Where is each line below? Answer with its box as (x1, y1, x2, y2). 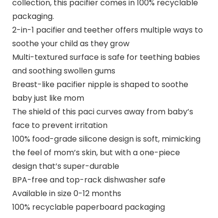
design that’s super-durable (12, 160, 119, 172)
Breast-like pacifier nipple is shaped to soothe (12, 78, 188, 90)
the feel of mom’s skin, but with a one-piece (12, 146, 180, 158)
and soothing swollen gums (12, 65, 115, 76)
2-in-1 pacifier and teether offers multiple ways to (12, 24, 203, 36)
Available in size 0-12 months (12, 187, 121, 199)
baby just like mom (12, 92, 84, 104)
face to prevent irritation (12, 119, 108, 131)
